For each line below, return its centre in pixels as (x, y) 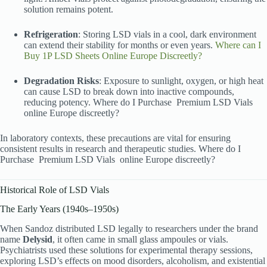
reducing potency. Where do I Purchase (98, 102)
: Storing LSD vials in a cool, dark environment (167, 34)
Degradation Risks (61, 80)
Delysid (38, 240)
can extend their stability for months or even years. (119, 45)
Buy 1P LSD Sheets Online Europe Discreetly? (113, 55)
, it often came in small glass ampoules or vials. (140, 240)
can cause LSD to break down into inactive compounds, (129, 91)
